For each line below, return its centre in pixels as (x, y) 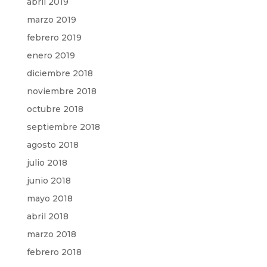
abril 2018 (47, 217)
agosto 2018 (52, 145)
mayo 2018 (49, 199)
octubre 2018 (55, 109)
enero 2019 (51, 56)
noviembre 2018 (61, 91)
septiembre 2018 (63, 127)
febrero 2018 (54, 252)
